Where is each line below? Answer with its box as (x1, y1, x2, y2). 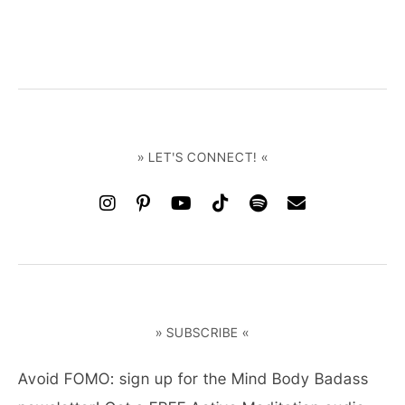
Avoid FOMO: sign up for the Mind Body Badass (18, 370, 369, 389)
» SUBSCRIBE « (155, 325, 250, 341)
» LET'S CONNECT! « (137, 149, 268, 165)
